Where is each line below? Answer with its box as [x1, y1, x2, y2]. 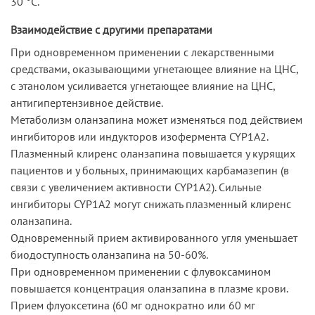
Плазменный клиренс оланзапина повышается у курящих [11, 146, 295, 160]
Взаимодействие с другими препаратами [11, 22, 212, 37]
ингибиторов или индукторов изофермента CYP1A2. [11, 129, 268, 143]
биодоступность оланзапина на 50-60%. [11, 247, 208, 262]
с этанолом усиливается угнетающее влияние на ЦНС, [11, 78, 275, 93]
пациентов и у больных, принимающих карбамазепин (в [11, 162, 289, 177]
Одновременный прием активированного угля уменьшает [11, 230, 297, 245]
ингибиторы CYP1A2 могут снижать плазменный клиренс [11, 196, 291, 211]
